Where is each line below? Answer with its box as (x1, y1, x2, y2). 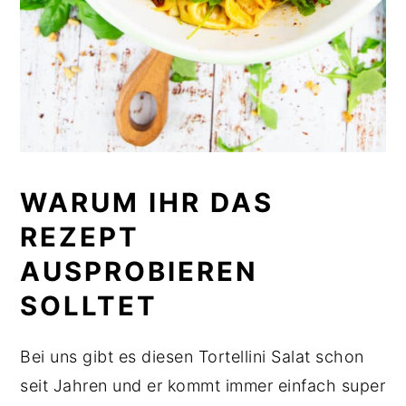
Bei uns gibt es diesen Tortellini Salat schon (20, 346, 364, 366)
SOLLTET (20, 289, 168, 322)
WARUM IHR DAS (20, 186, 275, 218)
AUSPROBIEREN (20, 255, 259, 287)
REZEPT (20, 220, 140, 253)
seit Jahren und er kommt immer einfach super (20, 375, 386, 395)
